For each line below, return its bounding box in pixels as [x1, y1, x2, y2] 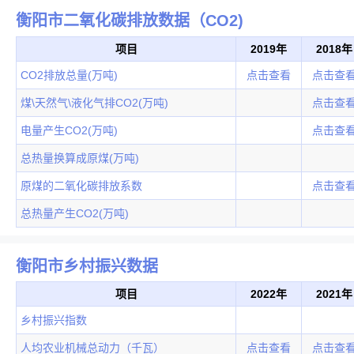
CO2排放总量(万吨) [21, 69, 118, 82]
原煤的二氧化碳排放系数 [21, 179, 142, 193]
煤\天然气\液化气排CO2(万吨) [21, 96, 168, 110]
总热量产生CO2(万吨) [21, 207, 129, 220]
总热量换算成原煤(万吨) [21, 152, 139, 165]
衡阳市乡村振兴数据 [16, 257, 158, 275]
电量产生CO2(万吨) [21, 124, 118, 137]
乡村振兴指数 [21, 314, 87, 327]
